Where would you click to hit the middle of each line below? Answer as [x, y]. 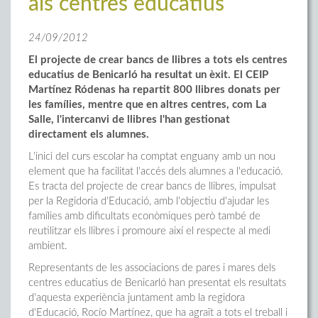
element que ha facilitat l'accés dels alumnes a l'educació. [156, 171]
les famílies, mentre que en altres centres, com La [148, 105]
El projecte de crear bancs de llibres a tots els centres [158, 60]
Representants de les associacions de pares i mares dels [152, 268]
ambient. [48, 246]
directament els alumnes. [89, 135]
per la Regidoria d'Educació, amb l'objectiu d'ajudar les [149, 201]
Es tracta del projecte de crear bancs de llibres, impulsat [152, 186]
